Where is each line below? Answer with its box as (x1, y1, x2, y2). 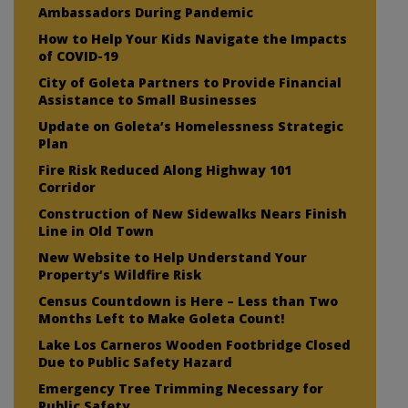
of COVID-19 (38, 46, 117, 65)
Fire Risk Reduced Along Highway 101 (38, 160, 291, 178)
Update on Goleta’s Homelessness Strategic (38, 117, 343, 135)
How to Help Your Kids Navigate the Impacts (38, 29, 347, 47)
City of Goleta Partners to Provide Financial (38, 73, 342, 91)
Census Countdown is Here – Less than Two (38, 291, 338, 310)
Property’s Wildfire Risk (38, 265, 201, 283)
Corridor (38, 178, 96, 196)
